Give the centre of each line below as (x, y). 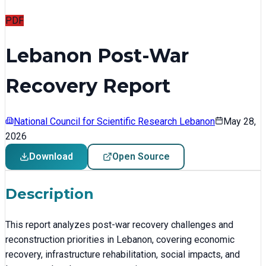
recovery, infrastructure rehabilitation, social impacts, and (123, 254)
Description (50, 194)
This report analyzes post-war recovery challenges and (119, 224)
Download (51, 157)
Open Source (141, 157)
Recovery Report (88, 86)
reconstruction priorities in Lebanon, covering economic (120, 239)
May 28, (240, 121)
